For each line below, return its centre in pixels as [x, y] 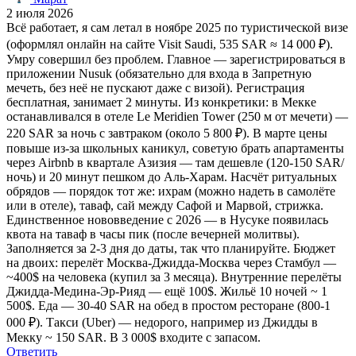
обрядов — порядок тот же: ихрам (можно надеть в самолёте [171, 191]
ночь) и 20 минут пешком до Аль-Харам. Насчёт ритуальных [172, 176]
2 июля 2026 [40, 13]
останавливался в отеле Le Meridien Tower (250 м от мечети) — [177, 116]
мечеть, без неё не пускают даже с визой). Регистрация [155, 87]
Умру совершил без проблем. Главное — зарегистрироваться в [176, 59]
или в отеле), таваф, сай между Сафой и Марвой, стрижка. [165, 205]
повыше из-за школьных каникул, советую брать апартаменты [175, 148]
